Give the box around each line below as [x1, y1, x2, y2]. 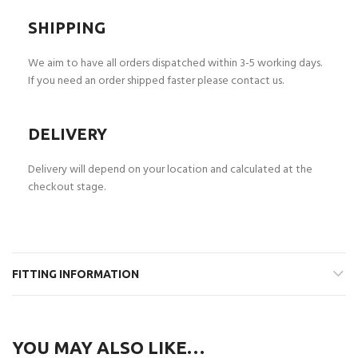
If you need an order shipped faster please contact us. [28, 72, 284, 90]
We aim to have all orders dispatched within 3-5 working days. [28, 54, 322, 73]
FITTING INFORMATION [12, 268, 139, 280]
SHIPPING [28, 18, 105, 37]
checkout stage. [28, 178, 105, 197]
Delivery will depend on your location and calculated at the [28, 161, 312, 179]
